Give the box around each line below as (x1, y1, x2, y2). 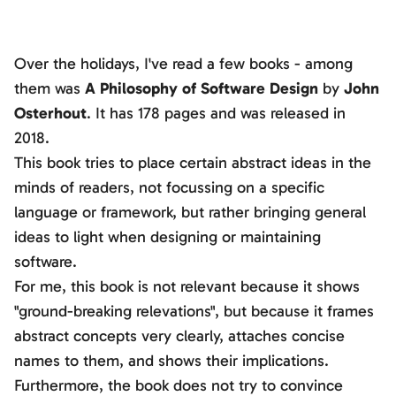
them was (14, 79, 85, 98)
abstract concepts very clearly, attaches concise (14, 326, 345, 346)
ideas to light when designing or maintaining (14, 227, 321, 247)
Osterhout (14, 103, 87, 123)
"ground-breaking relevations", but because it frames (14, 301, 374, 321)
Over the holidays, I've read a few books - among (14, 54, 353, 73)
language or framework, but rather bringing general (14, 202, 366, 222)
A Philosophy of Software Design (85, 79, 318, 98)
